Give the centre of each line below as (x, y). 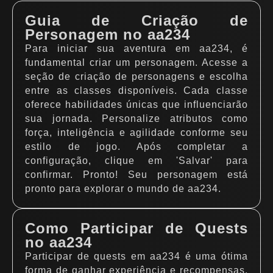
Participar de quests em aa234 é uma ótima (136, 256)
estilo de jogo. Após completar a (136, 147)
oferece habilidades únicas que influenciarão (136, 105)
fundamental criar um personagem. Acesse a (136, 62)
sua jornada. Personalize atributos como (136, 119)
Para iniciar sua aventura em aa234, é (136, 48)
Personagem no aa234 (108, 34)
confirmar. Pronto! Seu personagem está (136, 175)
